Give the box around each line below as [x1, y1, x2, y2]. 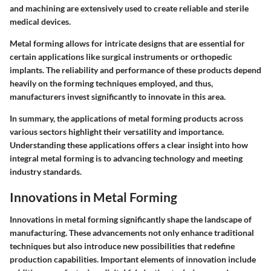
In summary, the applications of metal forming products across [10, 113, 243, 123]
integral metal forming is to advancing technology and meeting [10, 152, 243, 163]
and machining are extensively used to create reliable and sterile [10, 2, 249, 13]
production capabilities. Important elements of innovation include [10, 254, 256, 265]
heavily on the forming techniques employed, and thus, [10, 77, 213, 88]
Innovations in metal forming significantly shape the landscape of [10, 214, 252, 225]
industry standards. [10, 166, 82, 177]
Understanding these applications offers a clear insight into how [10, 139, 248, 150]
